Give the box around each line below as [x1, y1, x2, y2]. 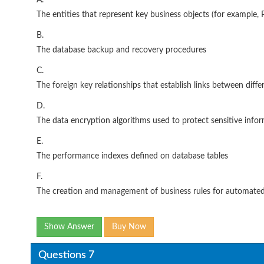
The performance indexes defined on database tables [37, 152, 228, 160]
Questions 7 [38, 249, 94, 260]
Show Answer [44, 223, 94, 231]
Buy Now [112, 223, 146, 231]
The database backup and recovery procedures [37, 46, 206, 54]
